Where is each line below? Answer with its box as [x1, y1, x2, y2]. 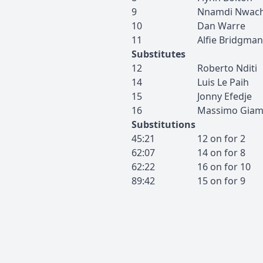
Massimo [197, 104, 238, 117]
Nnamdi [197, 5, 232, 18]
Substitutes [131, 48, 186, 60]
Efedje [224, 90, 252, 103]
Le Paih [217, 76, 249, 89]
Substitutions [131, 118, 195, 131]
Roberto [197, 62, 234, 75]
